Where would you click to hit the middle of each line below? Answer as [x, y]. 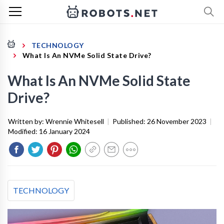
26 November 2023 [177, 121]
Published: [130, 121]
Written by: [27, 121]
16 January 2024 [64, 131]
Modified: [23, 131]
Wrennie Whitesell [75, 121]
